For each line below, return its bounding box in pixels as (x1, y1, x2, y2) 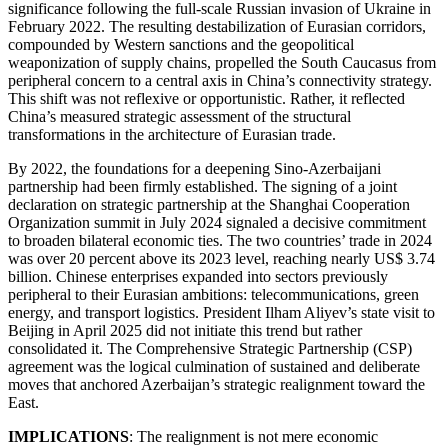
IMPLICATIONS (8, 427, 129, 445)
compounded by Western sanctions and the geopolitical (8, 35, 354, 53)
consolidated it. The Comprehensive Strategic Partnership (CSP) (8, 339, 412, 357)
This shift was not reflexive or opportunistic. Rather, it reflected (8, 89, 405, 107)
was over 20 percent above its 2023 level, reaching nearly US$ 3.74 (8, 249, 435, 267)
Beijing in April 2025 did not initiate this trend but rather (8, 321, 362, 339)
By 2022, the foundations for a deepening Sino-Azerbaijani (8, 159, 381, 177)
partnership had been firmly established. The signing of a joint (8, 177, 397, 195)
